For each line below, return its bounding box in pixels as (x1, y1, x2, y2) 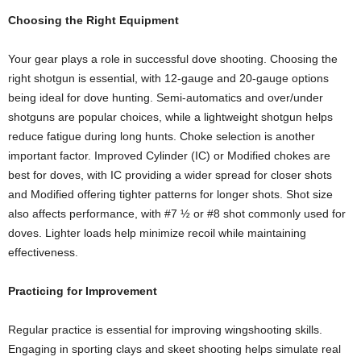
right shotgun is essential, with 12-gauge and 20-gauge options (8, 71, 329, 85)
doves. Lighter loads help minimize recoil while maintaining (8, 226, 306, 239)
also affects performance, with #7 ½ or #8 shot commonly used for (8, 206, 346, 220)
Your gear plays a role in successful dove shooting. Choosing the (8, 52, 338, 65)
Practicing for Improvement (8, 284, 157, 297)
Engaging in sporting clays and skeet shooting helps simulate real (8, 342, 341, 355)
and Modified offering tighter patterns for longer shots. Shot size (8, 187, 333, 201)
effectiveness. (8, 245, 78, 259)
